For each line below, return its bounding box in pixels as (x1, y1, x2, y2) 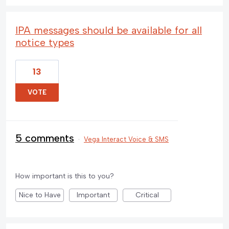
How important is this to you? (15, 171, 114, 180)
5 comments (15, 131, 74, 144)
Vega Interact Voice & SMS (84, 135, 169, 143)
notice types (15, 36, 74, 49)
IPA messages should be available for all (15, 24, 202, 36)
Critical (135, 190, 159, 199)
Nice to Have (18, 190, 61, 199)
